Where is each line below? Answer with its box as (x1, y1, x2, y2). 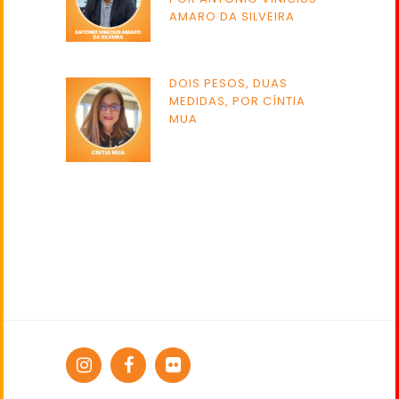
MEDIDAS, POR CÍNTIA (169, 93, 305, 110)
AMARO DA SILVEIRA (169, 8, 295, 26)
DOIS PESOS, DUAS (169, 75, 288, 93)
